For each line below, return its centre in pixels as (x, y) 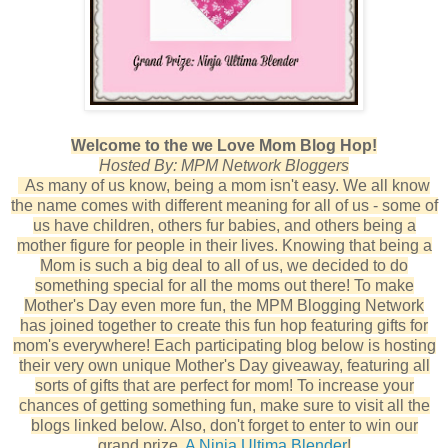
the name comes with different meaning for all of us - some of (224, 205)
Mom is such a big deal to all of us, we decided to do (224, 265)
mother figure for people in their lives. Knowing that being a (224, 245)
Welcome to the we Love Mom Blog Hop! (224, 145)
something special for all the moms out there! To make (224, 285)
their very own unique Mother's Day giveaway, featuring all (224, 365)
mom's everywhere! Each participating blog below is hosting (224, 345)
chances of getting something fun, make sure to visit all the (224, 405)
